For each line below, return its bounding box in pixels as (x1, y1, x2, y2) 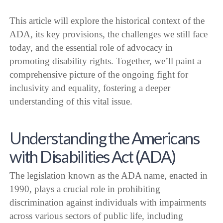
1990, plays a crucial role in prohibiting (9, 184, 161, 195)
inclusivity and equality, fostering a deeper (9, 83, 171, 94)
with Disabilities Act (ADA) (9, 146, 175, 166)
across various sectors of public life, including (9, 211, 184, 222)
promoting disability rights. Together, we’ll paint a (9, 56, 202, 67)
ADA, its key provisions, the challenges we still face (9, 29, 208, 40)
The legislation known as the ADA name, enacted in (9, 170, 208, 181)
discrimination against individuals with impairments (9, 197, 207, 208)
